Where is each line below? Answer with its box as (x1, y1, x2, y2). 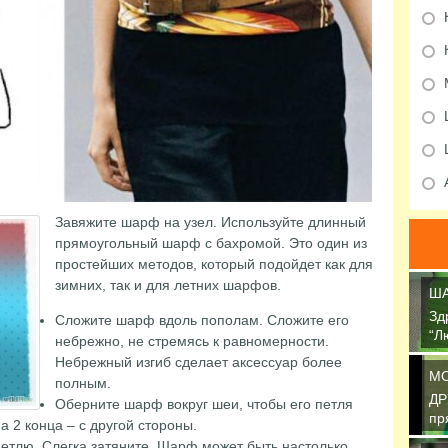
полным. (54, 375, 111, 391)
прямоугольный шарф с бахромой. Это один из (54, 235, 367, 251)
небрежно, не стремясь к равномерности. (54, 333, 329, 349)
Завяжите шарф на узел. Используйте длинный (54, 214, 366, 230)
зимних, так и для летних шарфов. (54, 277, 281, 293)
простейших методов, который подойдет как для (54, 256, 373, 272)
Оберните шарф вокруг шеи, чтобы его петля (54, 396, 353, 412)
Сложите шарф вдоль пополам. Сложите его (54, 312, 349, 328)
